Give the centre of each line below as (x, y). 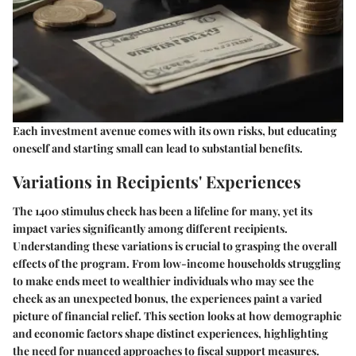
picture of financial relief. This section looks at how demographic (177, 316)
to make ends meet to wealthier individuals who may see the (163, 281)
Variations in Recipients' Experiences (157, 181)
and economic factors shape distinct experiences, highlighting (170, 334)
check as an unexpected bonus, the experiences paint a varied (167, 299)
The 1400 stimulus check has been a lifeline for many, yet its (163, 211)
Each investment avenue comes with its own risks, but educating (175, 130)
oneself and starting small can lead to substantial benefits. (158, 148)
